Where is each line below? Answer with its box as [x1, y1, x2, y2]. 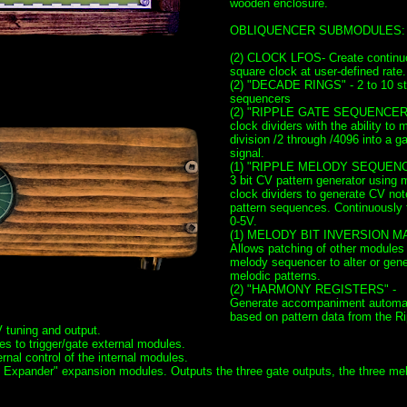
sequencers [229, 91, 291, 105]
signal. [229, 145, 264, 160]
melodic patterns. [229, 268, 321, 283]
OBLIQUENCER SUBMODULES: [229, 23, 405, 37]
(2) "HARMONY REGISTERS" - [229, 282, 396, 296]
